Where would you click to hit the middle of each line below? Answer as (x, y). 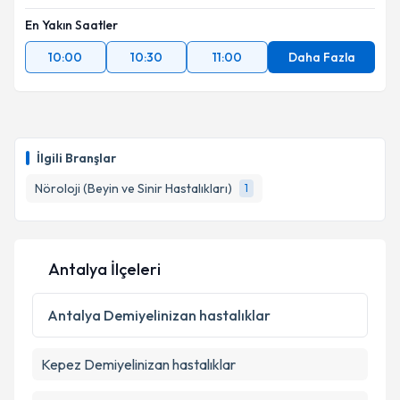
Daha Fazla (321, 57)
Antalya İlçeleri (104, 269)
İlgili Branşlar (76, 158)
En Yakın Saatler (71, 25)
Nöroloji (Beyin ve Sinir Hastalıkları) (133, 188)
